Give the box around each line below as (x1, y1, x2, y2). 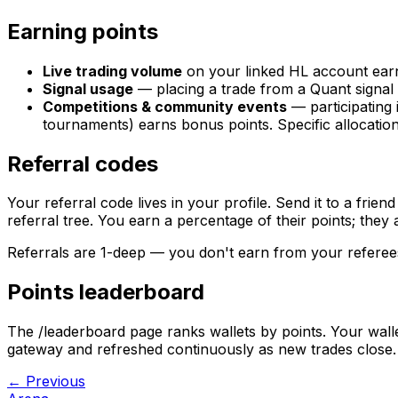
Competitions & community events (43, 97, 287, 115)
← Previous (7, 372, 85, 391)
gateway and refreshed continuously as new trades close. (7, 340, 396, 359)
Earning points (7, 18, 158, 44)
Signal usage (43, 79, 133, 98)
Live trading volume (43, 61, 182, 80)
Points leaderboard (7, 279, 204, 306)
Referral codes (7, 150, 158, 177)
